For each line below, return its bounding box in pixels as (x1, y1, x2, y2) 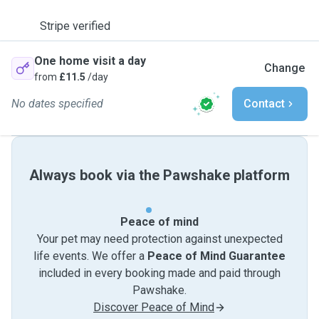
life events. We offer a (33, 249, 147, 263)
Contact (244, 97, 285, 110)
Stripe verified (40, 19, 110, 33)
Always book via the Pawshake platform (29, 167, 290, 184)
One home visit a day (34, 54, 146, 68)
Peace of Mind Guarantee (147, 249, 286, 263)
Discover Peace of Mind (93, 300, 214, 314)
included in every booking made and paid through (38, 266, 281, 280)
